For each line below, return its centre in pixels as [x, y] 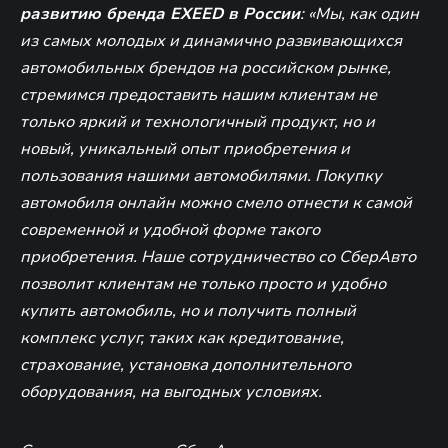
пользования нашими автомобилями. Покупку [201, 175]
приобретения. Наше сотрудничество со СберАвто [218, 256]
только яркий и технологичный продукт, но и [197, 121]
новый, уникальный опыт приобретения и [185, 148]
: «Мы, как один [359, 13]
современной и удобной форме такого [170, 229]
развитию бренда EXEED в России [160, 13]
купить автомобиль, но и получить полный [188, 310]
